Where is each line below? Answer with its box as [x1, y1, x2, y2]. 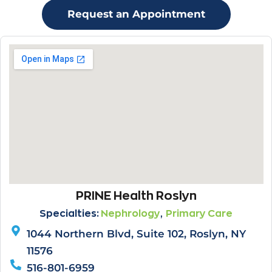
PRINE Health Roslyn [75, 188, 197, 202]
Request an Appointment [67, 7, 205, 20]
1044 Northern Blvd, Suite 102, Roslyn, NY [27, 228, 246, 240]
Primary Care [166, 208, 233, 219]
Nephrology [101, 208, 160, 219]
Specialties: [39, 208, 101, 219]
